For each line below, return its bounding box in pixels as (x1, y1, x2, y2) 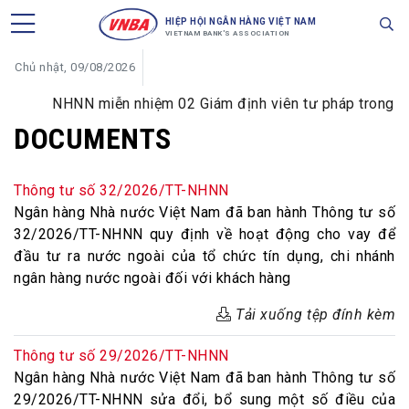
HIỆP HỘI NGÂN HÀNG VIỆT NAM (164, 16, 317, 26)
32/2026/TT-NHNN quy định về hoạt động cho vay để (14, 225, 395, 243)
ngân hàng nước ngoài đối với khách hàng (14, 269, 291, 287)
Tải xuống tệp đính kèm (231, 306, 395, 323)
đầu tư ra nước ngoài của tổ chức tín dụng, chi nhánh (14, 247, 395, 265)
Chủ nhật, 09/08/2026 (15, 60, 135, 74)
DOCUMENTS (14, 121, 172, 156)
